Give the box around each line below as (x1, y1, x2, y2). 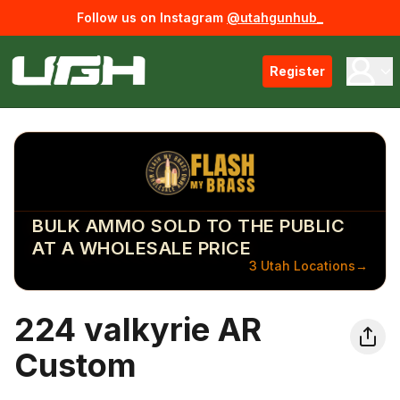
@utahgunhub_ (227, 10, 323, 25)
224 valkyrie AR (14, 310, 262, 349)
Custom (14, 346, 137, 385)
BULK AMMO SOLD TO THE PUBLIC (32, 215, 345, 237)
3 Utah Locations (249, 258, 355, 273)
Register (270, 63, 325, 79)
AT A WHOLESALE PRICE (32, 237, 251, 259)
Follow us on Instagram (77, 10, 223, 25)
